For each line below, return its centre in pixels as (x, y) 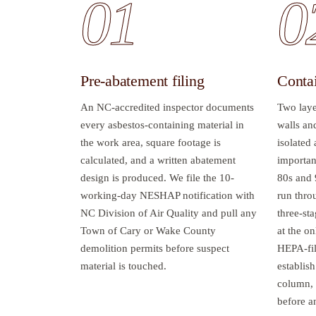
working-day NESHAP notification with (168, 195)
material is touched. (123, 266)
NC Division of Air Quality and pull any (169, 213)
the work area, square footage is (151, 142)
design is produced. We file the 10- (157, 177)
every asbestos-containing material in (162, 124)
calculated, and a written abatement (158, 160)
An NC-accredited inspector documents (167, 107)
